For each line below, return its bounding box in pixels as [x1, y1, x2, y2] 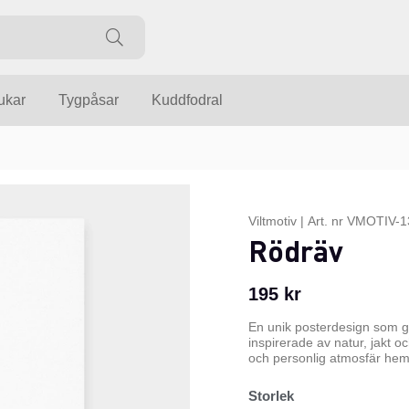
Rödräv [248, 232, 343, 270]
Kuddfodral [152, 92, 223, 109]
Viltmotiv [248, 214, 297, 229]
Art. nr [308, 214, 347, 229]
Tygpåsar [58, 92, 119, 109]
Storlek [248, 388, 294, 404]
